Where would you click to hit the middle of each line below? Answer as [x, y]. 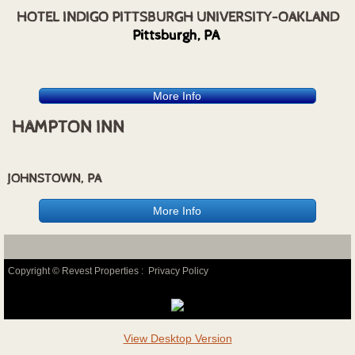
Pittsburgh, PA [177, 36]
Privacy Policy [178, 271]
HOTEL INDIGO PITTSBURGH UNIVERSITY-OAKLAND [177, 17]
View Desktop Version [177, 339]
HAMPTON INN [64, 128]
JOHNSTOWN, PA [53, 179]
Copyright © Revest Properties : [78, 271]
